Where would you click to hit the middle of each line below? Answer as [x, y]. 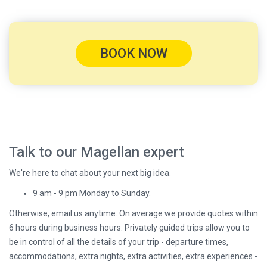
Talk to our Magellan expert [97, 152]
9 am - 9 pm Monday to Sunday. [92, 193]
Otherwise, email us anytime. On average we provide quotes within [133, 214]
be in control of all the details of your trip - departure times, [119, 242]
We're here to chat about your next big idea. [90, 173]
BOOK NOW [133, 54]
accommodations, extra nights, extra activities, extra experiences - [133, 257]
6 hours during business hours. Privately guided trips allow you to [129, 228]
